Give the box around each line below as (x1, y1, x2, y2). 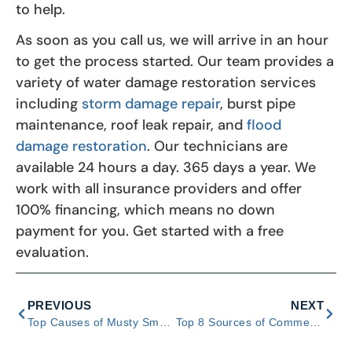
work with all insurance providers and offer (16, 178, 302, 198)
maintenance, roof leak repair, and (16, 115, 247, 134)
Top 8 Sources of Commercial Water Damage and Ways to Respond (310, 315, 321, 328)
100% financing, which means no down (16, 200, 275, 219)
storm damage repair (82, 93, 220, 113)
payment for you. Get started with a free (16, 221, 284, 240)
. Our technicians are (147, 136, 288, 156)
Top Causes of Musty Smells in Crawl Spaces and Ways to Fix (159, 315, 170, 328)
